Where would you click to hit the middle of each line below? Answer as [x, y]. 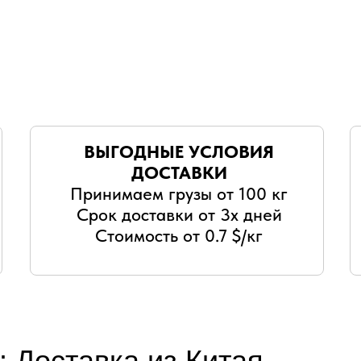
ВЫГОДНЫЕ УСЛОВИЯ [179, 151]
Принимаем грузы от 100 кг [179, 193]
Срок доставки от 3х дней [179, 214]
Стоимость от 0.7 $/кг [179, 235]
